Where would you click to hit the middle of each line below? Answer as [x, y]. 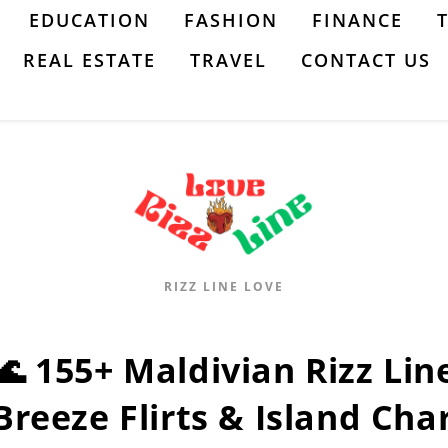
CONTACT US [366, 60]
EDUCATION [89, 20]
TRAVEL [228, 60]
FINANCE [357, 20]
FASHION [231, 20]
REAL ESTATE [89, 60]
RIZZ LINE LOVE [224, 287]
